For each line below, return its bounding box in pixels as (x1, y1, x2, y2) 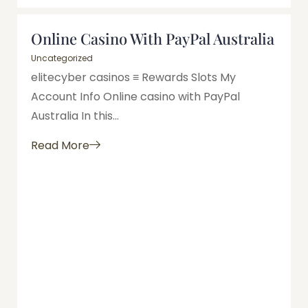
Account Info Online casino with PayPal (31, 89, 240, 105)
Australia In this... (31, 108, 119, 124)
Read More (31, 137, 89, 153)
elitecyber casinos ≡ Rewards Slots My (31, 69, 236, 86)
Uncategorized (31, 52, 93, 65)
